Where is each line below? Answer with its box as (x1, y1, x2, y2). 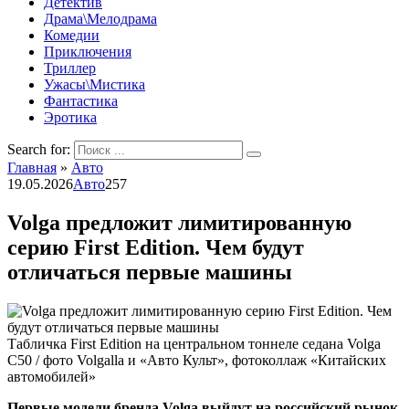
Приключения (44, 44, 131, 59)
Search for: (7, 142, 70, 157)
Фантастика (44, 93, 118, 109)
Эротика (44, 110, 97, 125)
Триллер (44, 60, 96, 76)
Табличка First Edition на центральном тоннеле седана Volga (7, 335, 381, 351)
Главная (7, 160, 57, 175)
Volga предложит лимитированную (7, 210, 351, 235)
